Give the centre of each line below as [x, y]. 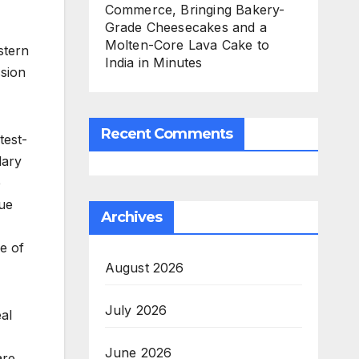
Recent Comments [166, 133]
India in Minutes [153, 62]
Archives [131, 217]
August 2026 [144, 267]
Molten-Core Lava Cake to [187, 44]
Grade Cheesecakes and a [186, 27]
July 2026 [136, 310]
